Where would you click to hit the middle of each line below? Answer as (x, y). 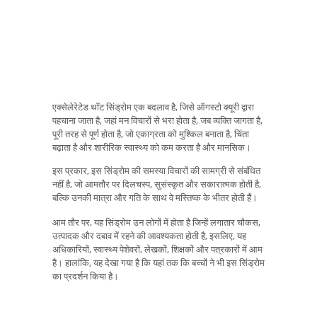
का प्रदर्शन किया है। (86, 276)
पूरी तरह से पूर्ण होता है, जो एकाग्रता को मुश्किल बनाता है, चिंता (151, 134)
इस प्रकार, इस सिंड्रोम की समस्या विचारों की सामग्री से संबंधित (156, 171)
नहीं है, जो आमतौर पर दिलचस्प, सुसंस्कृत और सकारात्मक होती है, (157, 184)
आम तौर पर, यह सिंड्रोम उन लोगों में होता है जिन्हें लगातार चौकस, (156, 222)
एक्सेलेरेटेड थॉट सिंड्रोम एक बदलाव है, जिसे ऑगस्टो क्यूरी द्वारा (153, 107)
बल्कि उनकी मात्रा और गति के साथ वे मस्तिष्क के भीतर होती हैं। (155, 198)
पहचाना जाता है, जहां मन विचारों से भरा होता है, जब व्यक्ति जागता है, (157, 121)
